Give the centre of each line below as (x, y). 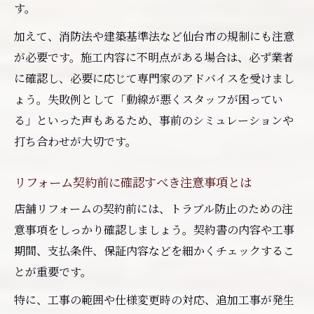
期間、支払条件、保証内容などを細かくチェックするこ (154, 250)
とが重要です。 (53, 271)
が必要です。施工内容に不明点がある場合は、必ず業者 (154, 57)
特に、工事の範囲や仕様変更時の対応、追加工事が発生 (154, 299)
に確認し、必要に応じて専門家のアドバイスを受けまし (154, 78)
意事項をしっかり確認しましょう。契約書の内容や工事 (154, 229)
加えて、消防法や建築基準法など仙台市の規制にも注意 (154, 36)
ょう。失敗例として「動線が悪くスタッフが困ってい (149, 99)
